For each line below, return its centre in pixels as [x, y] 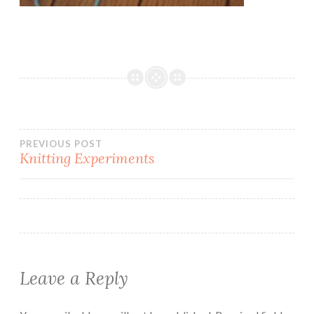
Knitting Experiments [87, 158]
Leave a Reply [74, 278]
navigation [86, 185]
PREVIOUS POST [61, 143]
